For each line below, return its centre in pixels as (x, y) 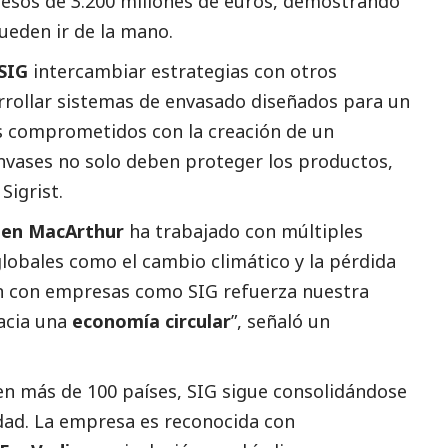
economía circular (151, 320)
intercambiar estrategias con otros (182, 70)
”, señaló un (280, 320)
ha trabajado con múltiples (243, 230)
